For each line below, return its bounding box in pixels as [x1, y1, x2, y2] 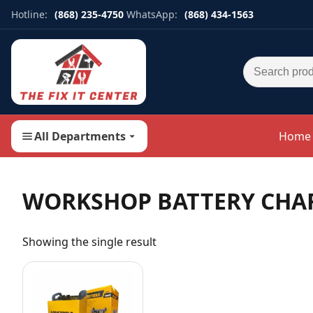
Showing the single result [22, 233, 156, 249]
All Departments [34, 128, 126, 144]
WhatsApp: [126, 8, 177, 21]
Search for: [242, 56, 301, 72]
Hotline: [11, 8, 48, 21]
